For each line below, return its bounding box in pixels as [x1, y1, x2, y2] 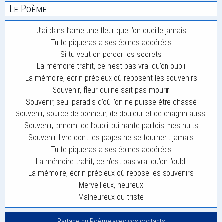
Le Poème [9, 3, 47, 15]
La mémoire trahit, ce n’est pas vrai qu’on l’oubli [35, 157, 187, 166]
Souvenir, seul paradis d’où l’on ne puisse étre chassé [25, 97, 197, 107]
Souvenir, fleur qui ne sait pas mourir [53, 85, 169, 95]
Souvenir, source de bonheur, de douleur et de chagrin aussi [15, 109, 207, 118]
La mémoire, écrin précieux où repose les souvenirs [28, 168, 194, 178]
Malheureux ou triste [78, 192, 144, 202]
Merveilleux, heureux [79, 180, 143, 190]
